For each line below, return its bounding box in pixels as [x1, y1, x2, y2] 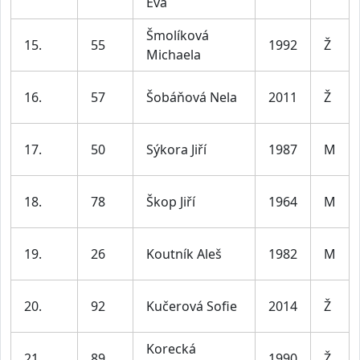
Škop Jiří [146, 193, 195, 211]
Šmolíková [146, 27, 209, 45]
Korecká [146, 340, 196, 358]
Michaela [146, 46, 201, 64]
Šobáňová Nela [146, 88, 237, 107]
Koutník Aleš [146, 245, 222, 264]
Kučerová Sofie [146, 297, 237, 316]
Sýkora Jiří [146, 141, 207, 159]
